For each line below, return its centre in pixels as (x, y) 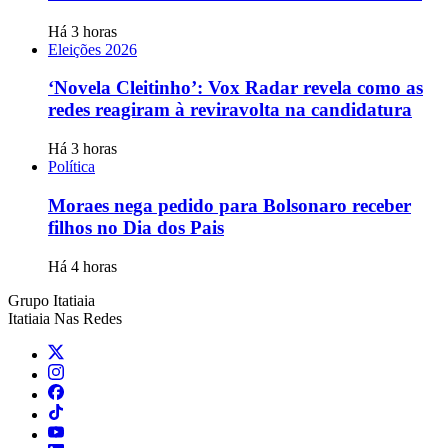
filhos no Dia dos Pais (136, 227)
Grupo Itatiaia (51, 300)
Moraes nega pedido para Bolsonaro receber (229, 205)
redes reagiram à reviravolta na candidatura (230, 110)
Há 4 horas (82, 266)
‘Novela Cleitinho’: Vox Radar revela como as (235, 88)
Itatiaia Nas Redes (65, 318)
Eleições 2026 (92, 49)
